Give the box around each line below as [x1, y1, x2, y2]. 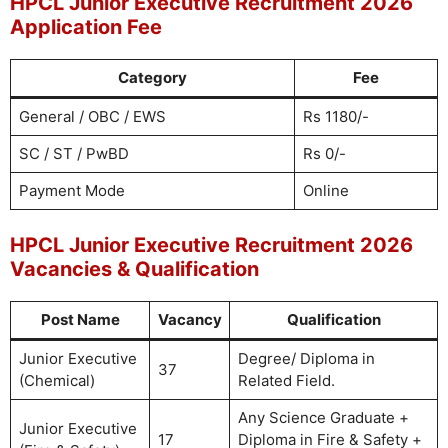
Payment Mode [18, 181, 125, 200]
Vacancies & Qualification [10, 256, 259, 281]
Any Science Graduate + [237, 407, 409, 427]
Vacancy [157, 309, 222, 329]
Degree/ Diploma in [237, 348, 375, 368]
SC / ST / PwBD [18, 144, 129, 163]
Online [302, 181, 349, 200]
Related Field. [237, 370, 335, 390]
